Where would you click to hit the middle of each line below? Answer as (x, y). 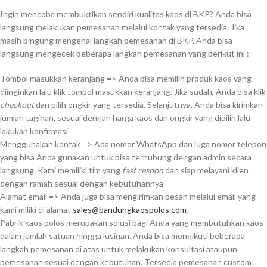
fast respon (144, 170)
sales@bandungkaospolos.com (130, 210)
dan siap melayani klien (207, 170)
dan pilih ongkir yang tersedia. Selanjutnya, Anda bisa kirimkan (149, 105)
